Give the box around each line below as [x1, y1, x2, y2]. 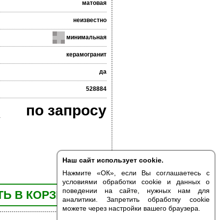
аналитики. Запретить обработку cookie [62, 195, 210, 203]
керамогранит [66, 51, 107, 58]
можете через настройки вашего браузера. [62, 204, 200, 212]
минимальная [64, 34, 107, 41]
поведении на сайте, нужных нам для [62, 187, 210, 194]
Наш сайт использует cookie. [62, 156, 164, 164]
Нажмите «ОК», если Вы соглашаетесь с [62, 169, 210, 177]
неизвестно [73, 17, 107, 24]
